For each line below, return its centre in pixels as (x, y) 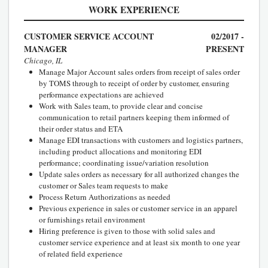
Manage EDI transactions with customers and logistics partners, (141, 140)
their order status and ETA (81, 128)
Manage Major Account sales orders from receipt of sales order (139, 71)
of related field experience (81, 253)
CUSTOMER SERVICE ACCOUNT (89, 36)
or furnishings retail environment (92, 219)
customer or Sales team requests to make (103, 185)
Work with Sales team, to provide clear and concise (121, 106)
